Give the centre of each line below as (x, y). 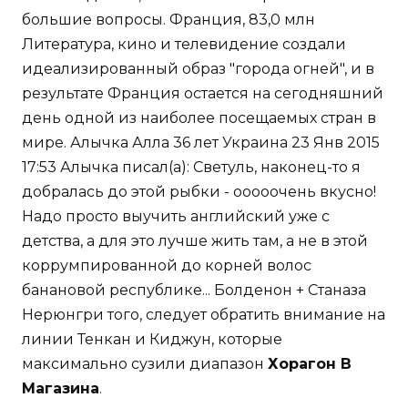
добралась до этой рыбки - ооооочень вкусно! (199, 191)
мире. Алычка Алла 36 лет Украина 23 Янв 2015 (201, 142)
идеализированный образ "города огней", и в (198, 68)
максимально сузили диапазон (145, 363)
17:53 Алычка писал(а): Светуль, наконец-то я (191, 167)
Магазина (61, 388)
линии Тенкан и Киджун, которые (152, 339)
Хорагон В (310, 363)
